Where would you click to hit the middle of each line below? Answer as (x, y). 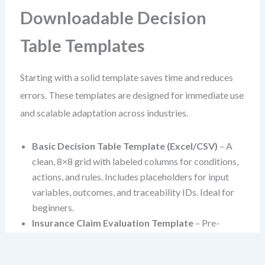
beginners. (53, 207)
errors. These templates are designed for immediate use (132, 95)
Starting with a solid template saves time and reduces (126, 77)
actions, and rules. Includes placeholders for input (130, 177)
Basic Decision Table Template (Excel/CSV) (125, 146)
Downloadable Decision (113, 18)
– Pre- (206, 223)
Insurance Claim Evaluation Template (112, 223)
